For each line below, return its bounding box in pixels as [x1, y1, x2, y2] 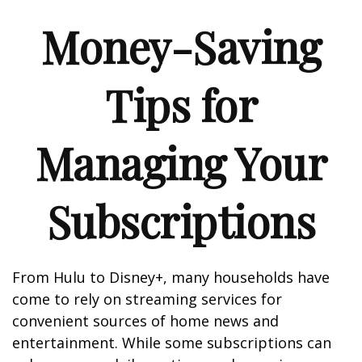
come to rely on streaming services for [12, 289, 282, 309]
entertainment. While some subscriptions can [12, 333, 331, 352]
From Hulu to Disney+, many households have [12, 267, 330, 287]
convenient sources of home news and [12, 311, 279, 330]
